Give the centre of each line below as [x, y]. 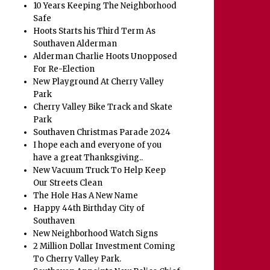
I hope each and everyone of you [98, 145]
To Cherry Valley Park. [77, 259]
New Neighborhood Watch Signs [96, 234]
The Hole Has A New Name [86, 196]
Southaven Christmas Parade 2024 [102, 133]
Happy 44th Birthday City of [89, 209]
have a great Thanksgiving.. [88, 158]
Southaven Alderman [75, 44]
